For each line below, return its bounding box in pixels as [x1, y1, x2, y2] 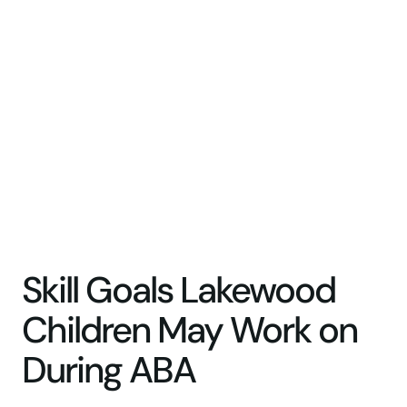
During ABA [22, 346, 195, 393]
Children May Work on [22, 306, 357, 353]
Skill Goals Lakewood [22, 266, 335, 313]
